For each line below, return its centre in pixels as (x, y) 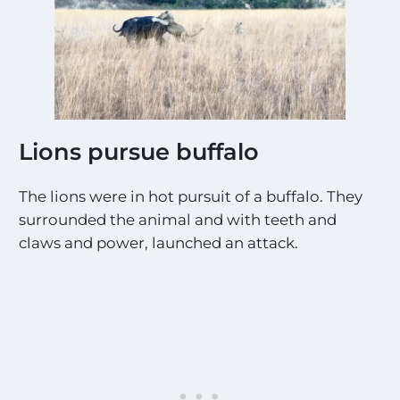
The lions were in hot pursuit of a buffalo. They (191, 196)
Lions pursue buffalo (139, 152)
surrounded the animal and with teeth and (178, 219)
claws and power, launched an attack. (159, 242)
